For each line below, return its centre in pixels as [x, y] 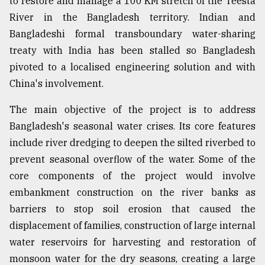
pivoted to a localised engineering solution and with [132, 67]
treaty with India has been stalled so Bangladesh [132, 51]
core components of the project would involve [132, 176]
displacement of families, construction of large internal [132, 226]
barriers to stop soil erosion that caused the [132, 209]
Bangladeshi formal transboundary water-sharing [132, 34]
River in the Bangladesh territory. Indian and [132, 17]
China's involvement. [56, 84]
